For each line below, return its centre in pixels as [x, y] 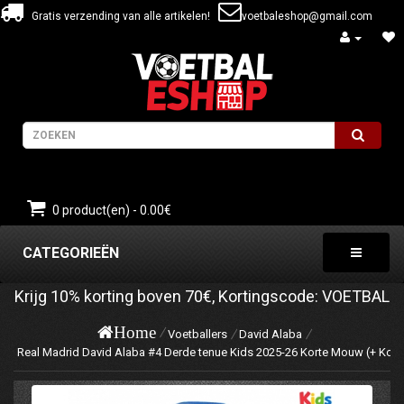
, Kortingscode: [267, 296]
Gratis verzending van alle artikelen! [121, 16]
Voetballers [197, 334]
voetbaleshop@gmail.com [307, 16]
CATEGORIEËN [71, 253]
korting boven [133, 296]
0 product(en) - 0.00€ [112, 210]
